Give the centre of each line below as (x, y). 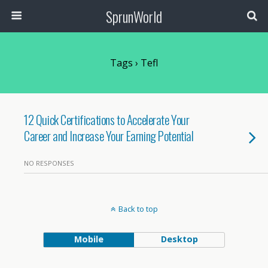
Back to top (138, 209)
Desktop (179, 239)
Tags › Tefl (134, 63)
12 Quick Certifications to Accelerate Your (107, 119)
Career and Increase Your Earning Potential (109, 135)
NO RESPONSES (49, 163)
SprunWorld (134, 16)
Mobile (89, 239)
